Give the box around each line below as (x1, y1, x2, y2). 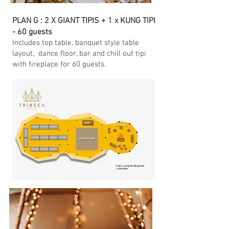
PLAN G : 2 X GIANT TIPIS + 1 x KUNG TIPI (12, 16, 155, 26)
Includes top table (12, 38, 72, 48)
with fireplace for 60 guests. (12, 60, 108, 69)
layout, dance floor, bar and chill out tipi (12, 49, 146, 58)
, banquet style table (72, 38, 139, 48)
